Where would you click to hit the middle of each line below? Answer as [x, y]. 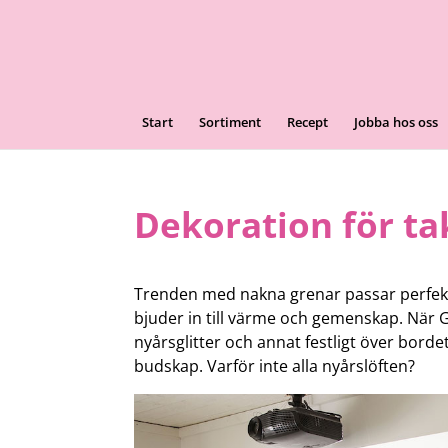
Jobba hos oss [396, 122]
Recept [307, 122]
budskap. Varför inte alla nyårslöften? [275, 366]
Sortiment [230, 122]
